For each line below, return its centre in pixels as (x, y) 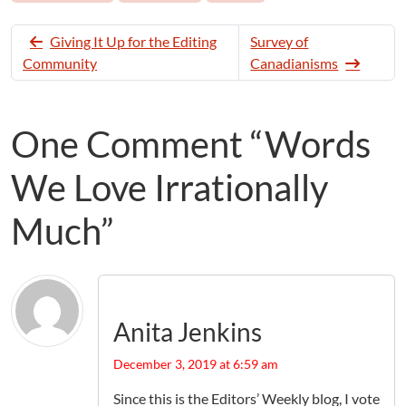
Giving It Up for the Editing (133, 41)
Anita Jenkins (188, 331)
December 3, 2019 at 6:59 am (196, 363)
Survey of (280, 41)
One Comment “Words (191, 144)
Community (60, 63)
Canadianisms (295, 63)
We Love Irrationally (169, 187)
